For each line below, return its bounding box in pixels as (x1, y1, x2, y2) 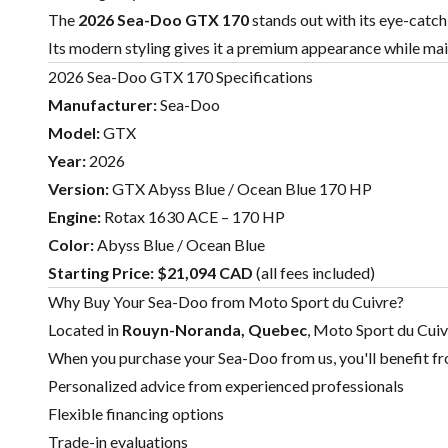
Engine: (48, 207, 101, 227)
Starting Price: (48, 263, 154, 283)
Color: (48, 235, 94, 255)
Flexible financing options (48, 404, 224, 424)
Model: (48, 123, 100, 143)
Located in (48, 320, 122, 340)
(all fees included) (253, 263, 375, 283)
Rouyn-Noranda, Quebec (122, 320, 307, 340)
